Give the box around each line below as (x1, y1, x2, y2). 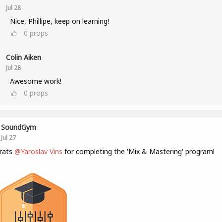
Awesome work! (9, 76, 61, 86)
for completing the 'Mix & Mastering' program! (62, 147, 215, 156)
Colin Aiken (5, 53, 41, 62)
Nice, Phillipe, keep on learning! (9, 16, 109, 26)
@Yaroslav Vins (14, 147, 62, 156)
